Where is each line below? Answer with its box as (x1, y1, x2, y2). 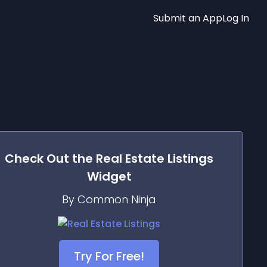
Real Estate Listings (96, 150, 213, 167)
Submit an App (153, 11, 222, 25)
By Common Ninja (62, 192, 156, 207)
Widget (86, 168, 132, 185)
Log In (222, 11, 249, 25)
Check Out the (5, 150, 96, 167)
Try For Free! (74, 248, 144, 265)
